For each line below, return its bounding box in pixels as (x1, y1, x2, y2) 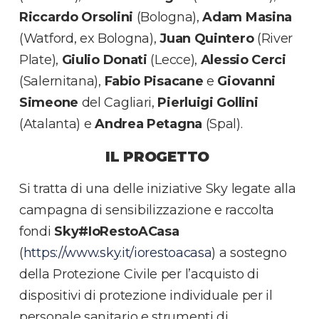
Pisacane (143, 73, 204, 89)
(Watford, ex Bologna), (19, 30, 160, 46)
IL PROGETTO (105, 147, 214, 165)
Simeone (19, 94, 78, 110)
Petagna (147, 115, 202, 132)
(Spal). (202, 115, 243, 132)
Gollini (216, 94, 258, 110)
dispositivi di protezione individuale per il (19, 287, 273, 303)
